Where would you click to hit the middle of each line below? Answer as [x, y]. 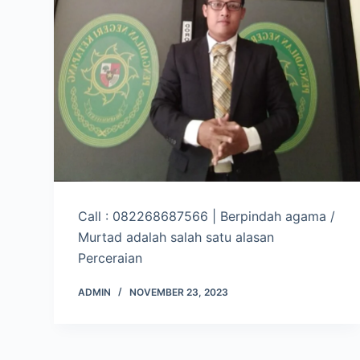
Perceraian [110, 258]
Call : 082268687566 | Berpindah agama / [207, 217]
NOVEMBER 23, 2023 [179, 292]
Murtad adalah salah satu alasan [176, 237]
